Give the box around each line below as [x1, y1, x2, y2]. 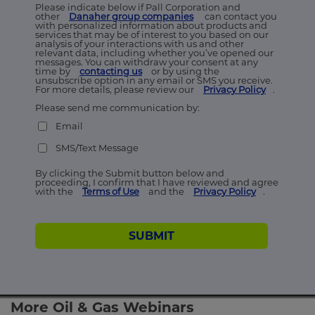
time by [35, 65, 72, 77]
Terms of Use [82, 186, 139, 198]
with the [35, 186, 75, 198]
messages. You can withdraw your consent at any [35, 56, 258, 68]
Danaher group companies [69, 11, 193, 22]
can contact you [200, 11, 277, 22]
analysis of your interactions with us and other [35, 38, 244, 50]
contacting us [79, 65, 142, 77]
